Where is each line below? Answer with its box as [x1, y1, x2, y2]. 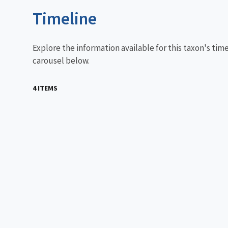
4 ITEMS [33, 83, 58, 93]
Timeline [33, 7, 97, 29]
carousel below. [33, 54, 90, 66]
